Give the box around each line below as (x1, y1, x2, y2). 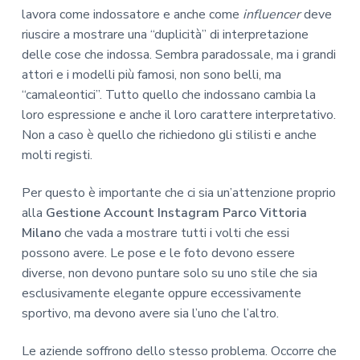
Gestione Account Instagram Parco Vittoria (45, 204, 307, 223)
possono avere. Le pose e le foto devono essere (21, 244, 295, 263)
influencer (242, 6, 301, 24)
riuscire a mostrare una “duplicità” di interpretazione (21, 26, 309, 44)
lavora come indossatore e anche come (21, 6, 243, 24)
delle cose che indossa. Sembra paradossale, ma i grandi (21, 46, 336, 64)
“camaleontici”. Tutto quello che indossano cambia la (21, 86, 316, 104)
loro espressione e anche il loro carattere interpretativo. (21, 106, 336, 125)
